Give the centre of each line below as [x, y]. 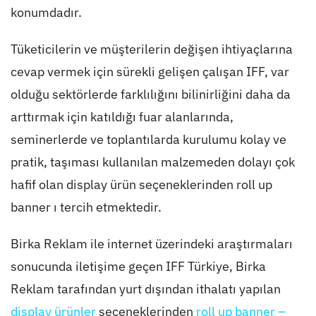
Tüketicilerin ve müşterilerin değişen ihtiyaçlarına [151, 49]
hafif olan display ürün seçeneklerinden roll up [141, 185]
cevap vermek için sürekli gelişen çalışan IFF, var [150, 72]
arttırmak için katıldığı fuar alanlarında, [122, 117]
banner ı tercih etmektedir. [86, 207]
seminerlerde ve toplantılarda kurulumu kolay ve [148, 140]
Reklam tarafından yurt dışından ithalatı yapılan [145, 289]
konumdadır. [46, 13]
